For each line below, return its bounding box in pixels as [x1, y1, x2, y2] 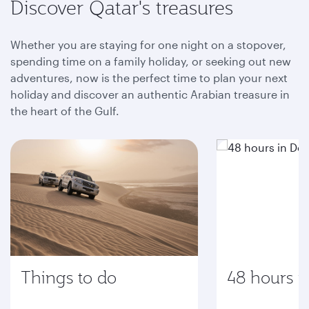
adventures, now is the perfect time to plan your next [10, 70, 288, 84]
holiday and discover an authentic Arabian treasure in [10, 87, 290, 101]
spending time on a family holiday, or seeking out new [10, 54, 291, 68]
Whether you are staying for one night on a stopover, [10, 37, 286, 51]
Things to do [21, 266, 117, 288]
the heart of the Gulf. [10, 103, 119, 117]
